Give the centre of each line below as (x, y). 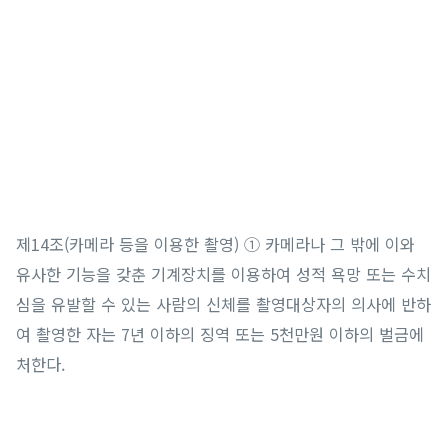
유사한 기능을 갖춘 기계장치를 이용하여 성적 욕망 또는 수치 (224, 274)
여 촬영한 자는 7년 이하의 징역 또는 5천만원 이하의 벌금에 (220, 334)
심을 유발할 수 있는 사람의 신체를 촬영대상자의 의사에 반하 (224, 304)
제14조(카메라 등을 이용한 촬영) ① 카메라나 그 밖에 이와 (216, 244)
